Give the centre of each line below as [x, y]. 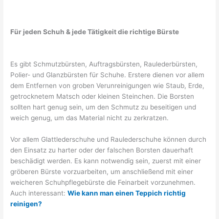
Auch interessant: [39, 193]
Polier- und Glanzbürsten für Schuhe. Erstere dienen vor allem [108, 75]
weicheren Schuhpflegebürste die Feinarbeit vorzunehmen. [103, 182]
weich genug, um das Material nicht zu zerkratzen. [90, 118]
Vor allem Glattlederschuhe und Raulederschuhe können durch [109, 139]
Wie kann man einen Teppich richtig [127, 193]
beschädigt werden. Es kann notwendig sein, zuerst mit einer [106, 161]
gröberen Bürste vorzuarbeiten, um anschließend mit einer [102, 171]
